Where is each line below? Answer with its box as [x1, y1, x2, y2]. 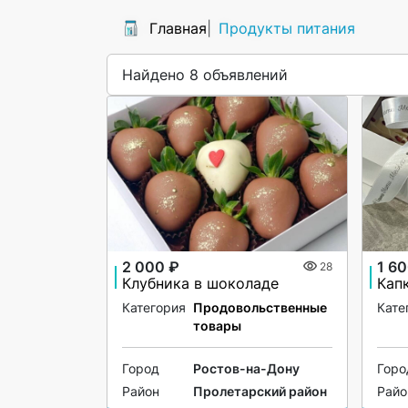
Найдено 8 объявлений [122, 65, 288, 84]
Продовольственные [193, 300, 327, 316]
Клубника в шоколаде [122, 273, 279, 292]
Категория [122, 300, 186, 316]
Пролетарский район [193, 382, 327, 399]
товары [193, 318, 241, 334]
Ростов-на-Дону [193, 360, 300, 376]
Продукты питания [219, 18, 355, 37]
